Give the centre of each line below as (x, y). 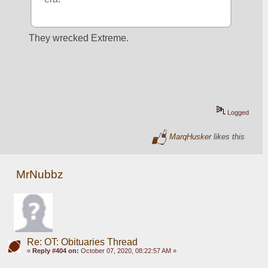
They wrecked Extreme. (79, 38)
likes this (228, 136)
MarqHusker (191, 136)
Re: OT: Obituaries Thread (82, 242)
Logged (237, 113)
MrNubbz (40, 174)
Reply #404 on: (55, 250)
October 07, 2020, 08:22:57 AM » (127, 250)
